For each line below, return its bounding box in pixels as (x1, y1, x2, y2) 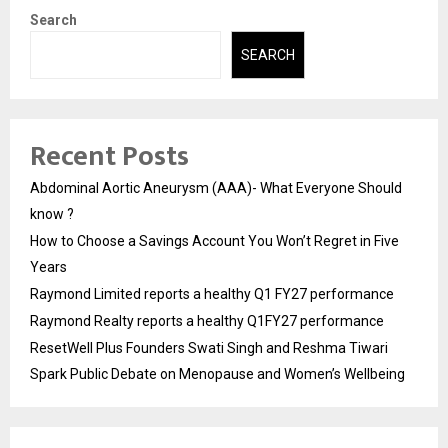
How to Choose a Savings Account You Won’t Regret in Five (30, 233, 399, 250)
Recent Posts (30, 133, 189, 181)
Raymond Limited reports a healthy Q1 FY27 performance (30, 286, 394, 303)
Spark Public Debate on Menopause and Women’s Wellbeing (30, 366, 405, 383)
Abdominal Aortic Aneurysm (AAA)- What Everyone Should (30, 180, 402, 197)
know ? (30, 206, 74, 223)
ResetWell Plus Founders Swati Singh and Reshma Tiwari (30, 340, 388, 357)
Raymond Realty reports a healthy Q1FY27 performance (30, 313, 384, 330)
